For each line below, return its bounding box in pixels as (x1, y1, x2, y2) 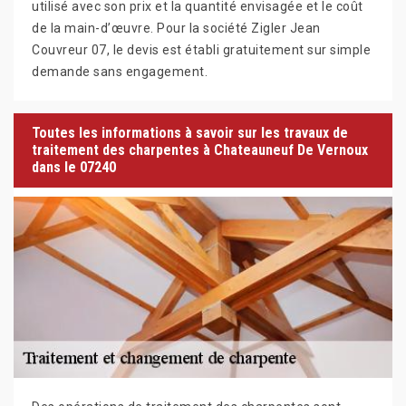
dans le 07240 (32, 159, 116, 176)
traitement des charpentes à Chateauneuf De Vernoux (32, 141, 368, 159)
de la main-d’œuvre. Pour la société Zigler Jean (32, 20, 321, 35)
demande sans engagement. (32, 63, 208, 79)
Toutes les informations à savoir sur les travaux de (32, 124, 348, 141)
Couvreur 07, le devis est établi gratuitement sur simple (32, 42, 371, 57)
